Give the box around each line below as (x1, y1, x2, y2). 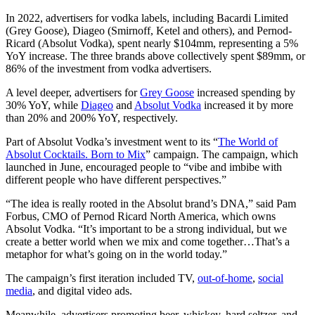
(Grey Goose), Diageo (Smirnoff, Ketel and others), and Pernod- (6, 24, 292, 37)
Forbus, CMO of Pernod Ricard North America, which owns (6, 210, 276, 222)
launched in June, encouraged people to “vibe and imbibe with (6, 160, 282, 173)
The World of (218, 135, 278, 148)
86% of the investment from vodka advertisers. (6, 62, 212, 75)
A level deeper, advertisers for (6, 86, 140, 98)
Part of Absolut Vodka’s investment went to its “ (6, 135, 218, 148)
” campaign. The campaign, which (146, 148, 298, 160)
